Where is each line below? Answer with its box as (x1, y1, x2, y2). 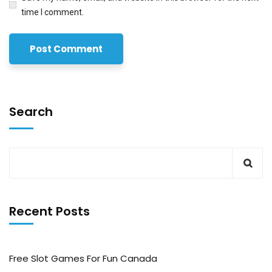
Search (9, 103, 53, 120)
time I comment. (21, 7, 84, 17)
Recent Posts (9, 202, 90, 220)
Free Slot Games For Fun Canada (9, 251, 157, 265)
